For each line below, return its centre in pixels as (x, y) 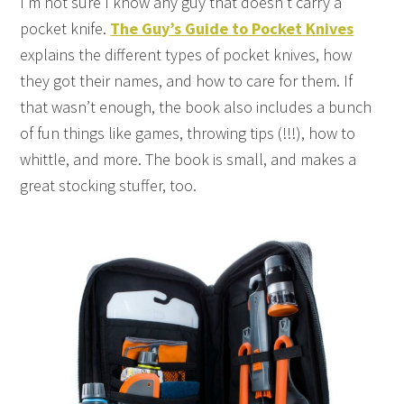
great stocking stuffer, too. (109, 185)
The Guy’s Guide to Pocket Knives (232, 28)
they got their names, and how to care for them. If (187, 80)
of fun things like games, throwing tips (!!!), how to (188, 133)
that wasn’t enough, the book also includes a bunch (196, 106)
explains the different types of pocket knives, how (186, 54)
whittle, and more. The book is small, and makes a (188, 159)
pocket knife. (65, 28)
